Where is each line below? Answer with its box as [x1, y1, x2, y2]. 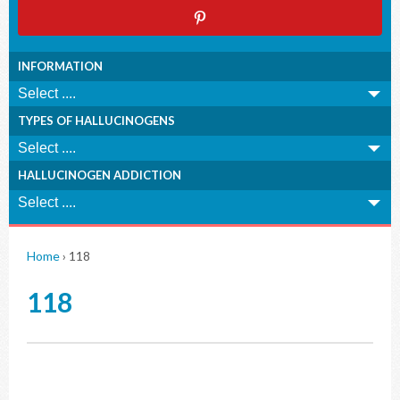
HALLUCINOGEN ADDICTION [18, 168, 181, 182]
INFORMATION [18, 59, 103, 73]
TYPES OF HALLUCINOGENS [18, 113, 175, 128]
